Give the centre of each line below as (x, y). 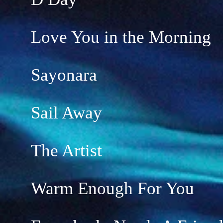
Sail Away (66, 113)
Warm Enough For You (112, 188)
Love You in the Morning (121, 37)
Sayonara (64, 75)
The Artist (66, 151)
